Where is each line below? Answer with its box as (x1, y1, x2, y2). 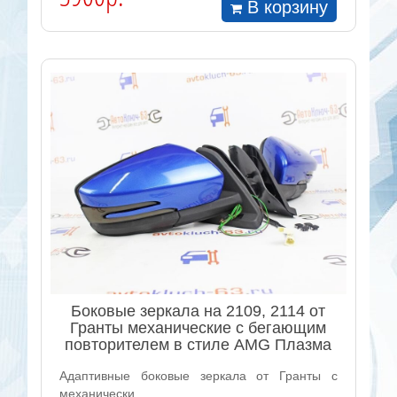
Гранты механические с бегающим (70, 318, 327, 337)
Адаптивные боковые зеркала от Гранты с (59, 368, 338, 383)
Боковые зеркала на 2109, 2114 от (71, 301, 326, 320)
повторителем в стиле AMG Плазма (65, 335, 332, 354)
